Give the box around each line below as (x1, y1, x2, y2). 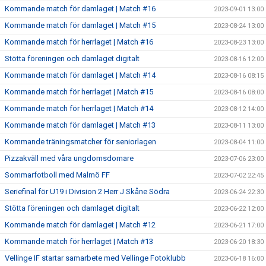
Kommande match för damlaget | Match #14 (5, 71, 156, 80)
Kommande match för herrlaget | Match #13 (5, 237, 153, 246)
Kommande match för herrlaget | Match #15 (5, 87, 153, 96)
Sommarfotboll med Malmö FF (5, 170, 110, 179)
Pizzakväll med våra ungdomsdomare (5, 154, 134, 163)
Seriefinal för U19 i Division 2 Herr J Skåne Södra (5, 187, 170, 196)
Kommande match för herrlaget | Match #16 (5, 37, 153, 46)
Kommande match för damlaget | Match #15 (5, 21, 156, 30)
